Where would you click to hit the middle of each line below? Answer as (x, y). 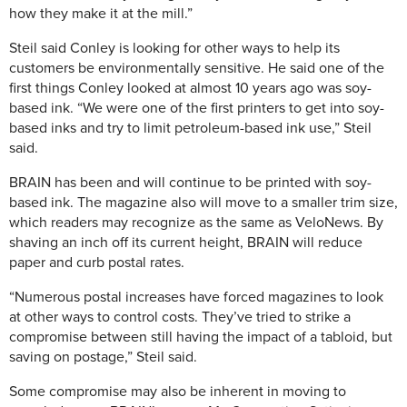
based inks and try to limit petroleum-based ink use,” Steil (190, 129)
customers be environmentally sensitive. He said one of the (197, 69)
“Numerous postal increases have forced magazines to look (196, 298)
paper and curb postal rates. (97, 263)
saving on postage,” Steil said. (103, 357)
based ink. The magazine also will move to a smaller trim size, (203, 203)
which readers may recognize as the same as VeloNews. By (196, 223)
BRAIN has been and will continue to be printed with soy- (190, 183)
